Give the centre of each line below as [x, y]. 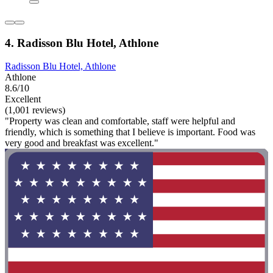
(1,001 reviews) [35, 110]
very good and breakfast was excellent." [82, 143]
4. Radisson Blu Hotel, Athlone [82, 43]
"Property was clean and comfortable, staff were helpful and [120, 121]
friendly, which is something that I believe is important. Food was [130, 132]
